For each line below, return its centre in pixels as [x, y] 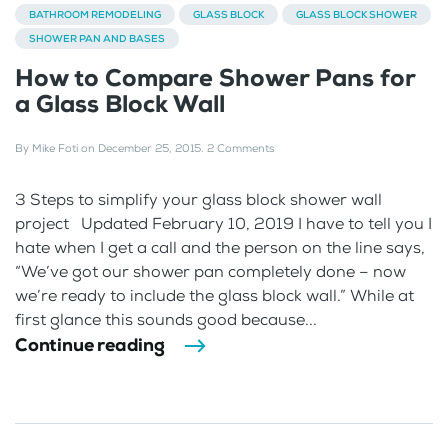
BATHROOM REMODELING [95, 14]
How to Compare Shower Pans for [215, 77]
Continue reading [90, 344]
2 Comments [240, 148]
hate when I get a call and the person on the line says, [220, 247]
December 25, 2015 [149, 148]
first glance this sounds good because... [166, 319]
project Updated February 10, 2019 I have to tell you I [223, 223]
